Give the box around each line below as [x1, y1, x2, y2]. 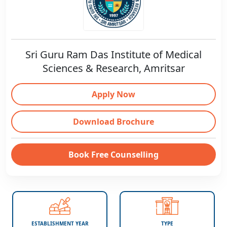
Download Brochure [73, 116, 154, 127]
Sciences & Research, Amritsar [42, 61, 185, 75]
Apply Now [92, 89, 135, 100]
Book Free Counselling [68, 149, 159, 160]
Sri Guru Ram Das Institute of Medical [25, 48, 202, 61]
